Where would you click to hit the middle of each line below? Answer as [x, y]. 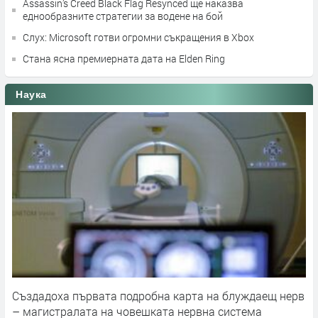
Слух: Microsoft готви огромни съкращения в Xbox [138, 38]
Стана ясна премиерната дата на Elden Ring [124, 59]
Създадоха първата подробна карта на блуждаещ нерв [158, 296]
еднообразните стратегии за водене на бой [123, 16]
